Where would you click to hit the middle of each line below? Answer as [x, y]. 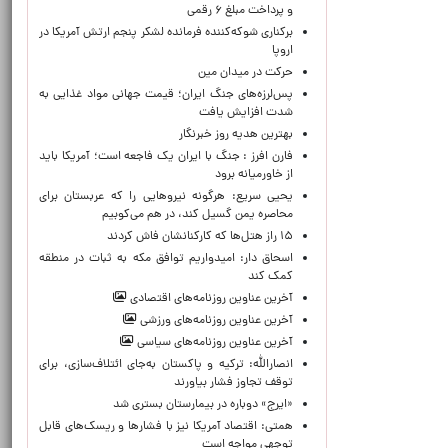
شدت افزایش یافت [246, 113]
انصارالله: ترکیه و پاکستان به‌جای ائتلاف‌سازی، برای [166, 365]
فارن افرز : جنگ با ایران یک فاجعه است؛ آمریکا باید [166, 157]
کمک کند [270, 277]
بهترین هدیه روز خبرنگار [236, 135]
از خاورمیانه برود [251, 175]
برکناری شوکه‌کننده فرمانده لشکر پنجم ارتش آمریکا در [166, 33]
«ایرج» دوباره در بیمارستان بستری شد [203, 405]
